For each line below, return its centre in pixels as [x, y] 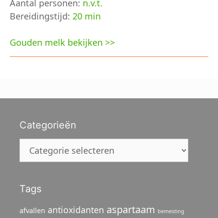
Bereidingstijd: [41, 16]
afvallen [32, 210]
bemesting [171, 211]
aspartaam [131, 209]
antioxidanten [76, 210]
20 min [87, 16]
